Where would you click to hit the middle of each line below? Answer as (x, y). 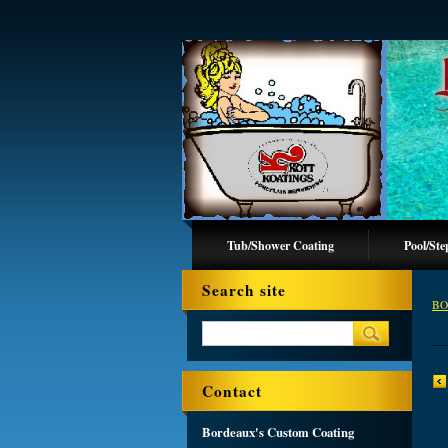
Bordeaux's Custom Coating (278, 432)
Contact (232, 391)
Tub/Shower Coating (280, 245)
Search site (244, 290)
